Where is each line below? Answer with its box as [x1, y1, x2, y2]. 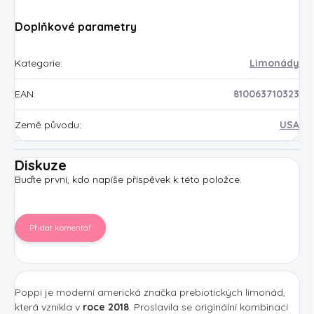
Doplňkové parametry [15, 19, 137, 34]
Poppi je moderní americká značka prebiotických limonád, [15, 285, 285, 299]
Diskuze [15, 156, 67, 174]
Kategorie [15, 56, 60, 69]
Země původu [15, 118, 79, 131]
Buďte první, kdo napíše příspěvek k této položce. [15, 172, 242, 186]
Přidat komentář [29, 221, 92, 233]
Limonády [250, 56, 299, 69]
